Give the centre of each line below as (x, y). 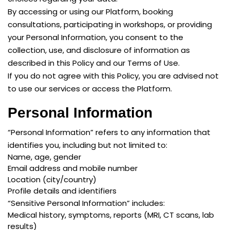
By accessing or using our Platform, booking (90, 12)
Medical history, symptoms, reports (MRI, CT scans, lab (111, 215)
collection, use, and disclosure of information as (99, 50)
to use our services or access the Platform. (90, 89)
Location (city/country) (52, 180)
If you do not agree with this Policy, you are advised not (113, 76)
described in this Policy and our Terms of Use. (94, 63)
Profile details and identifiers (62, 191)
